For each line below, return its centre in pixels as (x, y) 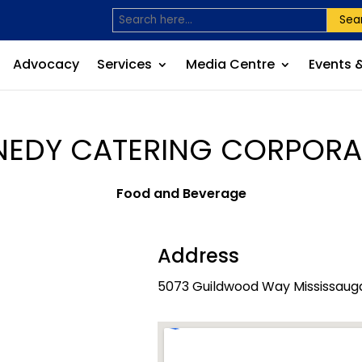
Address (198, 256)
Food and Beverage (181, 194)
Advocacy (46, 64)
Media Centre (230, 64)
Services (124, 64)
